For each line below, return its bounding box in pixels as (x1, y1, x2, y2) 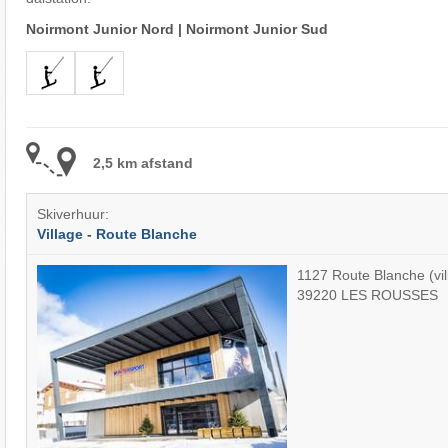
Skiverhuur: (36, 206, 109, 223)
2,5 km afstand (92, 154, 193, 171)
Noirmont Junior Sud (185, 21, 328, 38)
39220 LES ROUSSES (296, 286, 438, 303)
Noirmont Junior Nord (25, 21, 174, 38)
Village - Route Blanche (36, 226, 197, 243)
